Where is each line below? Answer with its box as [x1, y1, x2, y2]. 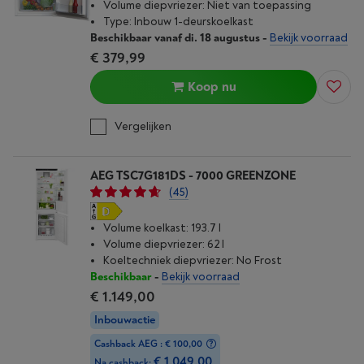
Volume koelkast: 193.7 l [103, 221, 221, 235]
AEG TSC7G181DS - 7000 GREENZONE [90, 168, 296, 184]
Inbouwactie [94, 313, 155, 327]
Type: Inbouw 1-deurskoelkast [103, 15, 253, 28]
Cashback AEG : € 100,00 [94, 338, 202, 350]
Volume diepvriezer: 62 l [103, 237, 224, 251]
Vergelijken [115, 119, 171, 133]
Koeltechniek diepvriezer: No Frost [103, 253, 282, 267]
